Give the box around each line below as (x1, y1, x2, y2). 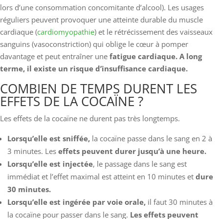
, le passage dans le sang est (93, 158, 187, 169)
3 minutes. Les (7, 146, 56, 156)
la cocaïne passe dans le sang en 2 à (90, 133, 212, 143)
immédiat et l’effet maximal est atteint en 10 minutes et (7, 171, 196, 181)
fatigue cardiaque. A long (109, 51, 202, 61)
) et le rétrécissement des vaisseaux (94, 26, 213, 37)
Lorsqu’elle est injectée (7, 158, 93, 169)
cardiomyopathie (37, 26, 94, 37)
